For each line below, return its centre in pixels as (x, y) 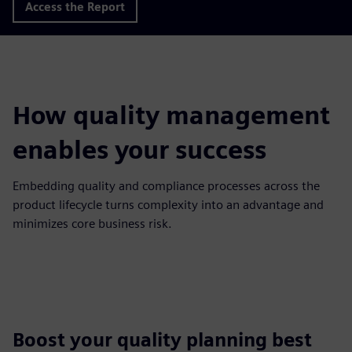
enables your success (139, 149)
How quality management (171, 115)
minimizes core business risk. (92, 223)
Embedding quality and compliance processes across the (166, 185)
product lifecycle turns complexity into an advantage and (168, 204)
